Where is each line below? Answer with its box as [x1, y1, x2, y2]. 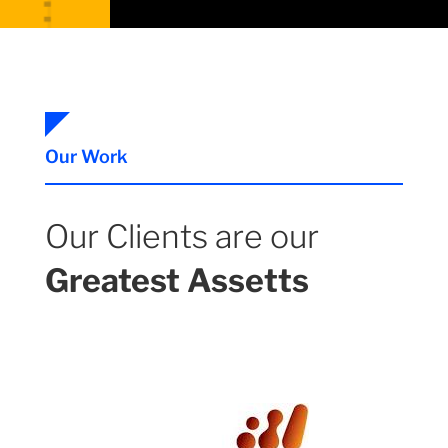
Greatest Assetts [44, 261, 309, 301]
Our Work [44, 146, 128, 168]
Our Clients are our [44, 217, 319, 257]
